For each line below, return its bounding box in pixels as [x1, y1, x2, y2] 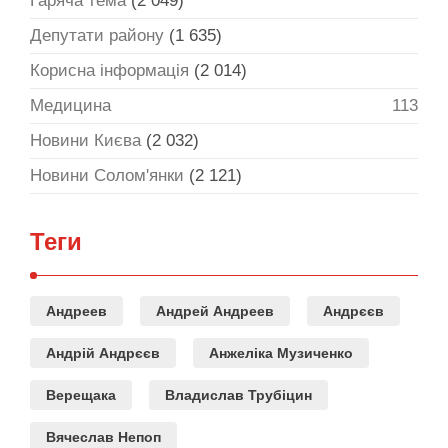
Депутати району [30, 26, 164, 46]
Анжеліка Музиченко [209, 345, 353, 362]
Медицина [30, 96, 111, 116]
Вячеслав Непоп [46, 429, 161, 446]
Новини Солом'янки [30, 166, 184, 186]
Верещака [46, 387, 116, 404]
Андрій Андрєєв [46, 345, 160, 362]
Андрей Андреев [156, 303, 274, 320]
